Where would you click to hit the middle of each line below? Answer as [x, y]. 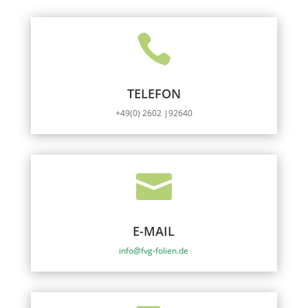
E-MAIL [154, 231]
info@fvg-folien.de [154, 251]
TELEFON [154, 93]
